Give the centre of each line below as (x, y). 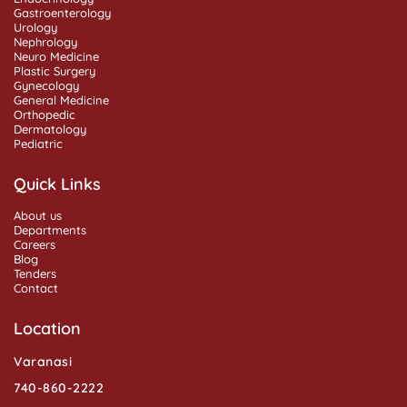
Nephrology (45, 42)
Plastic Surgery (55, 71)
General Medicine (61, 100)
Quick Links (57, 184)
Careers (35, 245)
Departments (50, 230)
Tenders (35, 274)
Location (47, 328)
